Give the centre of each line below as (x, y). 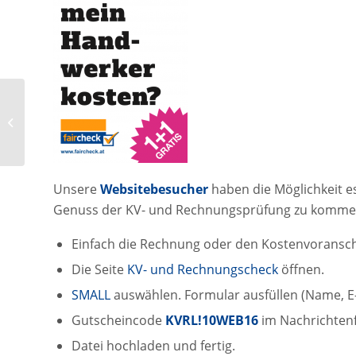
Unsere (77, 190)
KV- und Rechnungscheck (204, 270)
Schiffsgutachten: (69, 105)
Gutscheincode (118, 321)
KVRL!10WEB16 (212, 321)
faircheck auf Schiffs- (76, 122)
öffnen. (303, 270)
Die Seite (99, 270)
